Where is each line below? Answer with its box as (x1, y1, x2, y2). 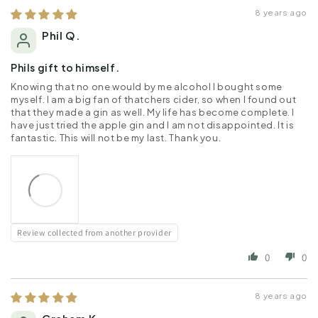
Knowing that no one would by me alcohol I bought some (11, 80, 283, 92)
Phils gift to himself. (11, 60, 120, 74)
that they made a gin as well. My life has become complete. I (11, 106, 295, 118)
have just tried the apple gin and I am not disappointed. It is (11, 119, 295, 131)
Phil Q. (42, 28, 80, 42)
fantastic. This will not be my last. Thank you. (11, 131, 221, 143)
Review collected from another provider (17, 226, 172, 238)
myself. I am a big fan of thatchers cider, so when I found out (11, 93, 297, 105)
